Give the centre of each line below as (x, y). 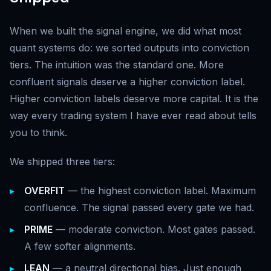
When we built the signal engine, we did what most (126, 31)
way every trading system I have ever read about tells (133, 115)
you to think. (38, 132)
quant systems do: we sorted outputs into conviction (129, 47)
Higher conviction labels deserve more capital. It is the (134, 98)
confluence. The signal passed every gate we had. (139, 207)
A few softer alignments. (80, 246)
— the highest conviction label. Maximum (160, 190)
